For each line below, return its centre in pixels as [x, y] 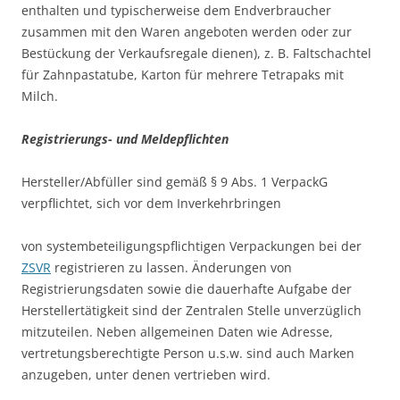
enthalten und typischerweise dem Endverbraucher [176, 10]
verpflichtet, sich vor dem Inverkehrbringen [151, 203]
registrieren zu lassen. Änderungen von [171, 267]
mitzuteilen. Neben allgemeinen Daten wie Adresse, [177, 332]
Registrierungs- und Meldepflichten [125, 139]
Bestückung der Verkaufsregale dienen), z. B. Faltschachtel [196, 53]
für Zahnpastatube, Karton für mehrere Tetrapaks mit [183, 75]
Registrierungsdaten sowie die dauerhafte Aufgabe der [187, 289]
